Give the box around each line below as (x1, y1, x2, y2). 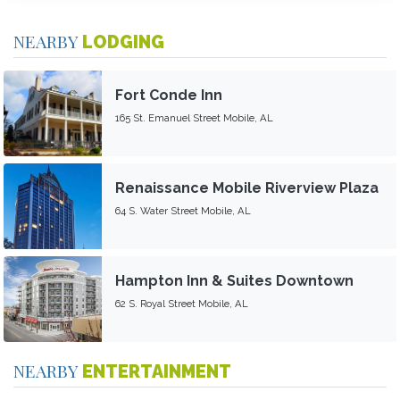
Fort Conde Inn (115, 86, 222, 104)
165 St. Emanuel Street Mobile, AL (115, 111, 273, 124)
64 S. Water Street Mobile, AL (115, 204, 251, 217)
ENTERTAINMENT (82, 361, 231, 382)
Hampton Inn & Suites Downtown (115, 271, 354, 289)
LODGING (82, 31, 164, 53)
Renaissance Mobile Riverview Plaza (115, 179, 379, 196)
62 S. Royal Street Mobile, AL (115, 296, 248, 310)
